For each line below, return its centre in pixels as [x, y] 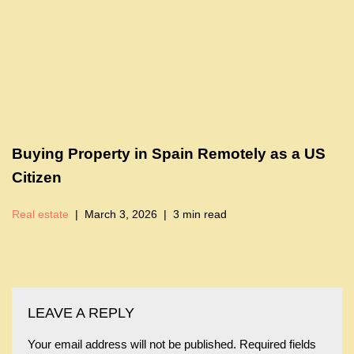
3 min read [200, 215]
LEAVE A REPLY [81, 313]
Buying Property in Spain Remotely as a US [169, 154]
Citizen [37, 178]
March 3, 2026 [121, 215]
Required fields [278, 345]
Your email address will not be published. [132, 345]
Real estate [40, 215]
